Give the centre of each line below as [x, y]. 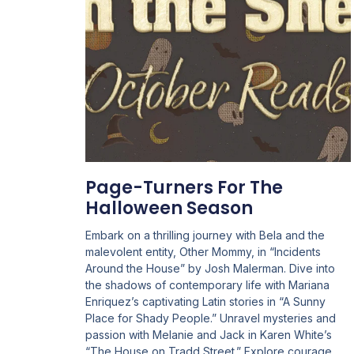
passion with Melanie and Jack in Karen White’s [208, 334]
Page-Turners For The [184, 187]
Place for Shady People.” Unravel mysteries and [210, 318]
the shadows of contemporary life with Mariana [207, 284]
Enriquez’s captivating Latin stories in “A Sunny [205, 301]
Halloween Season [169, 208]
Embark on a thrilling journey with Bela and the [205, 235]
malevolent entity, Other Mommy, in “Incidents [203, 251]
